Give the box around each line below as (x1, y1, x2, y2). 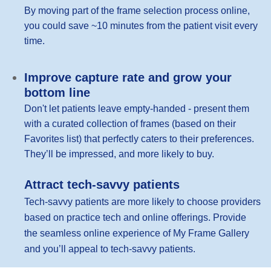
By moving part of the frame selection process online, (24, 5, 250, 16)
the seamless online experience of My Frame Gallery (24, 227, 250, 238)
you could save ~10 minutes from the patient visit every (24, 21, 258, 31)
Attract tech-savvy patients (24, 177, 180, 191)
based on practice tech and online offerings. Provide (24, 212, 247, 223)
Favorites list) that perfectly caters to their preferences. (24, 133, 255, 144)
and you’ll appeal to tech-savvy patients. (24, 243, 196, 254)
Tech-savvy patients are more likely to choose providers (24, 196, 261, 207)
